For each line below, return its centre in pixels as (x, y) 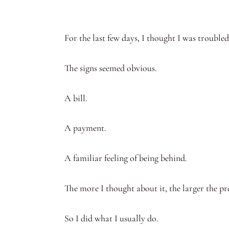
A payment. (85, 128)
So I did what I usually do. (111, 218)
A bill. (76, 98)
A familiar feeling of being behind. (126, 158)
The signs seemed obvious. (111, 68)
